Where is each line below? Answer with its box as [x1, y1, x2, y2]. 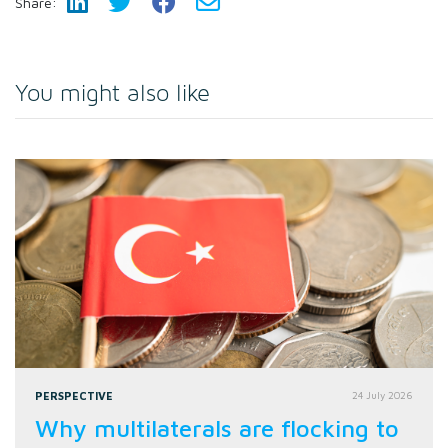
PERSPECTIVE [35, 388, 113, 402]
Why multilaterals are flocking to [35, 413, 399, 442]
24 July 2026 [352, 388, 413, 401]
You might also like [15, 81, 210, 106]
